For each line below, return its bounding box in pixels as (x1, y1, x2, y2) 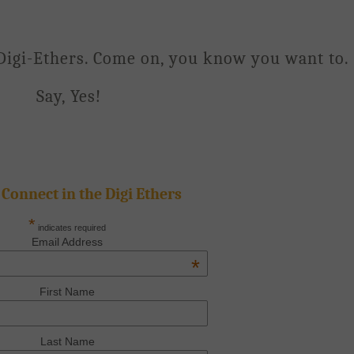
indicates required (36, 223, 107, 232)
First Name (40, 285, 96, 299)
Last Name (40, 335, 95, 348)
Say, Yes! (36, 86, 101, 107)
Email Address (32, 235, 104, 248)
